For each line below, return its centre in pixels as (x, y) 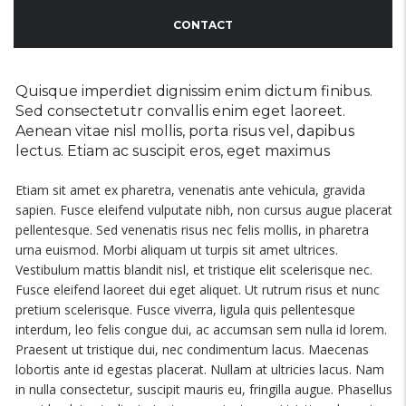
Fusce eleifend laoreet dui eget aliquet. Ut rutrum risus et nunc (198, 289)
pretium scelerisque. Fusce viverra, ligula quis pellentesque (185, 309)
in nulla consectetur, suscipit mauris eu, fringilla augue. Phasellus (204, 389)
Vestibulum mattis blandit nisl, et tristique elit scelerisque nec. (194, 269)
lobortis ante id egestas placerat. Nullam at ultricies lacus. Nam (200, 369)
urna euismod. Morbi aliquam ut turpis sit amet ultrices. (177, 249)
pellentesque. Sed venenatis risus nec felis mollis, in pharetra (192, 229)
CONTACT (203, 24)
